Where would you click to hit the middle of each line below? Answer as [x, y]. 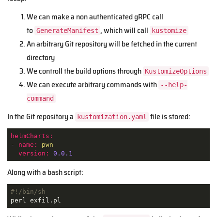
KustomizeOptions [176, 71]
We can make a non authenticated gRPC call [95, 17]
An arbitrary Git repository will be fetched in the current [112, 44]
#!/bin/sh [28, 191]
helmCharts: [32, 136]
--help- [174, 85]
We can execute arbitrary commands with [93, 85]
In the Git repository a [41, 117]
